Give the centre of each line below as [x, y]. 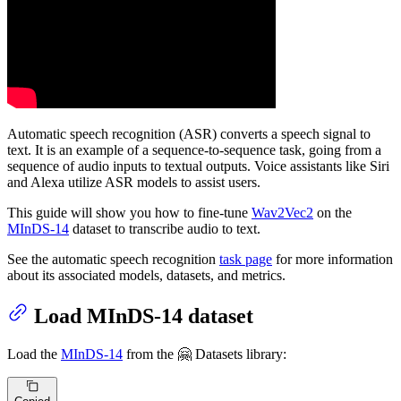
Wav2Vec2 [282, 213]
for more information [333, 260]
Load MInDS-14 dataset [144, 316]
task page [246, 260]
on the [333, 213]
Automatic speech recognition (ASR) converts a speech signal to [189, 134]
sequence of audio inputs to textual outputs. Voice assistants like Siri [198, 166]
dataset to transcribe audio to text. [165, 229]
